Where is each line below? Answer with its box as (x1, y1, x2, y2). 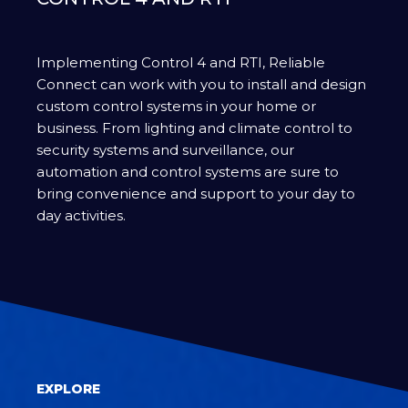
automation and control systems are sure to (36, 163, 339, 181)
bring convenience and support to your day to (36, 185, 355, 203)
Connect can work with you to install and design (36, 76, 366, 94)
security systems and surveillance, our (36, 141, 294, 159)
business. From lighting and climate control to (36, 119, 352, 138)
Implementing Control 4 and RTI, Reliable (36, 54, 325, 72)
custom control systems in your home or (36, 97, 316, 116)
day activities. (36, 207, 126, 225)
